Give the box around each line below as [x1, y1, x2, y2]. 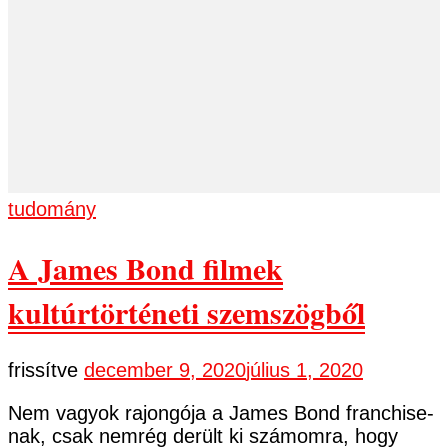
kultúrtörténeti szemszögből [8, 289, 365, 334]
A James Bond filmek [8, 245, 283, 290]
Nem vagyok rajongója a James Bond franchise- [8, 401, 434, 424]
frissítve [8, 358, 84, 381]
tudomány [8, 197, 96, 220]
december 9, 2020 [84, 358, 246, 381]
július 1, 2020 [246, 358, 363, 381]
